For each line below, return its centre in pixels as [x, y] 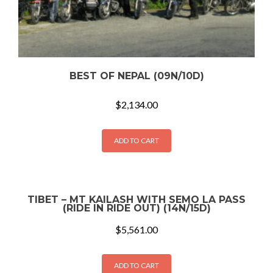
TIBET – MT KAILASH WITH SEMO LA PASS [136, 200]
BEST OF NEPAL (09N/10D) [136, 76]
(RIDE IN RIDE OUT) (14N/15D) [136, 208]
